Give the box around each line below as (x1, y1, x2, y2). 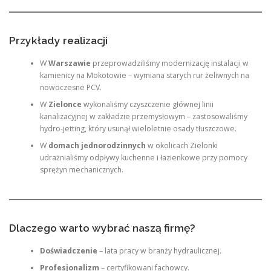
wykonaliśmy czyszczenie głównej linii (81, 99, 214, 109)
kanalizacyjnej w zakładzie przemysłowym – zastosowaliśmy (39, 111, 247, 122)
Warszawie (48, 58, 91, 68)
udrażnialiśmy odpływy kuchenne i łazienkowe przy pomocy (39, 152, 247, 163)
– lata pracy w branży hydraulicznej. (97, 245, 221, 256)
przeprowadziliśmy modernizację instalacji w (90, 58, 249, 68)
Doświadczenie (39, 245, 97, 256)
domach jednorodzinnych (48, 140, 146, 151)
